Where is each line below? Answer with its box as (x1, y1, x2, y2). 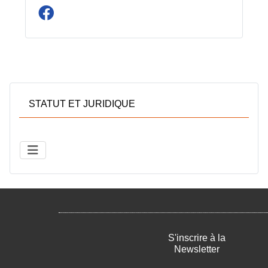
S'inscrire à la (168, 233, 226, 243)
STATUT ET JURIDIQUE (29, 98, 135, 109)
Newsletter (174, 244, 220, 254)
